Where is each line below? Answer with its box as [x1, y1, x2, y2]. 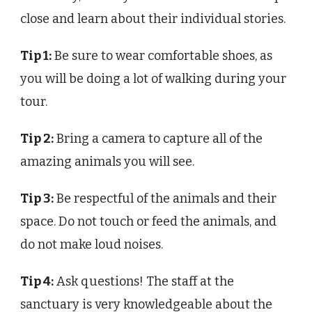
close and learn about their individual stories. [20, 10, 286, 26]
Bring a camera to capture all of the [54, 130, 263, 146]
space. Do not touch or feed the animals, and [20, 213, 276, 229]
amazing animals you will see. [20, 153, 194, 169]
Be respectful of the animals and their [54, 190, 276, 206]
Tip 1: [20, 47, 52, 63]
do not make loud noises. [20, 236, 163, 252]
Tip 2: [20, 130, 54, 146]
